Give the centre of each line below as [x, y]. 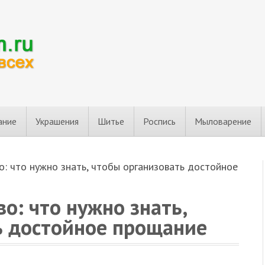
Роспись [159, 121]
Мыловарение [223, 121]
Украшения [57, 121]
